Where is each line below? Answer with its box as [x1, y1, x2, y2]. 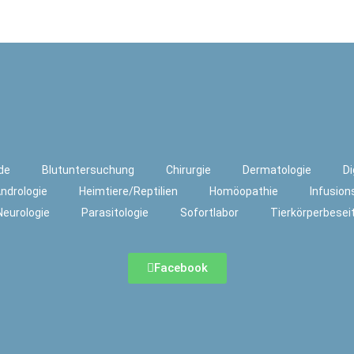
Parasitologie [81, 206, 149, 219]
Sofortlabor [180, 206, 239, 219]
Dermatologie [243, 164, 311, 176]
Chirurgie [166, 164, 211, 176]
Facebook [153, 261, 208, 275]
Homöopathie [209, 185, 278, 198]
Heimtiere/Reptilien [79, 185, 178, 198]
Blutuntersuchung [42, 164, 134, 176]
